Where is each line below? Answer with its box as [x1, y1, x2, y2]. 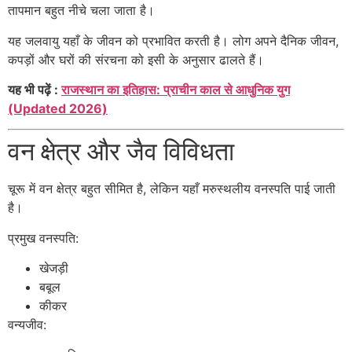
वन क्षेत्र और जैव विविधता [8, 136, 234, 167]
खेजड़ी [39, 260, 68, 277]
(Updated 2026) [8, 101, 108, 117]
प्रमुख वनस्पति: [8, 229, 79, 246]
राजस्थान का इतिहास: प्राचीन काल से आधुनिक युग [61, 82, 290, 98]
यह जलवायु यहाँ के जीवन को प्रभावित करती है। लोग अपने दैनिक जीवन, [8, 32, 339, 49]
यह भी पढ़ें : [8, 82, 61, 98]
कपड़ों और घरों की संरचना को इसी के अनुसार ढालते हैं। [8, 51, 264, 68]
